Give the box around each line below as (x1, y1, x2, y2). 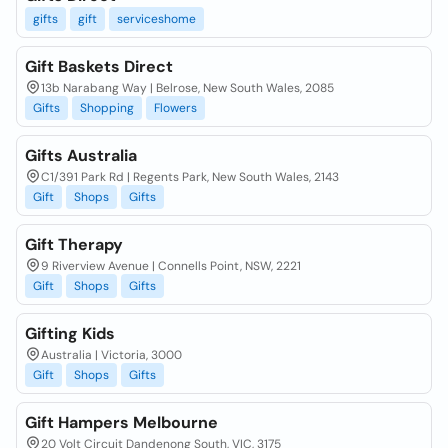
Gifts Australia (25, 145, 137, 166)
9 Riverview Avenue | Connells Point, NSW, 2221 (41, 258, 301, 274)
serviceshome (117, 11, 196, 27)
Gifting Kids (25, 323, 115, 344)
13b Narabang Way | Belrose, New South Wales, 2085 (41, 80, 334, 96)
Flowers (154, 100, 197, 116)
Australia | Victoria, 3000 (41, 347, 182, 363)
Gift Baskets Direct (25, 56, 173, 77)
